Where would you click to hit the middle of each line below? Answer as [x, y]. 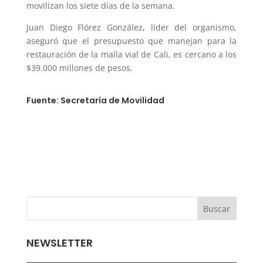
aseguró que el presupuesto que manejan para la [131, 41]
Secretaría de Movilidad [112, 101]
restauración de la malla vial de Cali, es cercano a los [131, 55]
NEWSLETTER [59, 243]
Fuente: [43, 101]
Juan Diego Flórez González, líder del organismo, [131, 28]
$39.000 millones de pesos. [79, 68]
